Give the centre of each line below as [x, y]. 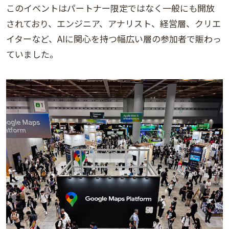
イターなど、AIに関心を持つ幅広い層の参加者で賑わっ [114, 39]
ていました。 [32, 54]
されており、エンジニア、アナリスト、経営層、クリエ [113, 24]
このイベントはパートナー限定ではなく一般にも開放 [110, 8]
